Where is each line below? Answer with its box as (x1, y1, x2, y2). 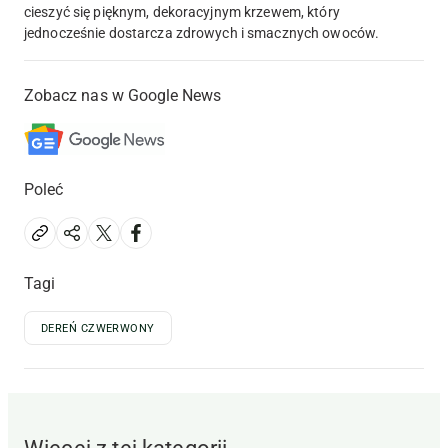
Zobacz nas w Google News (24, 86, 222, 106)
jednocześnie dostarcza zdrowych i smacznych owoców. (24, 25, 380, 42)
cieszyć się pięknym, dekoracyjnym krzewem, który (24, 4, 340, 21)
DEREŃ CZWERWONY (41, 322, 155, 336)
